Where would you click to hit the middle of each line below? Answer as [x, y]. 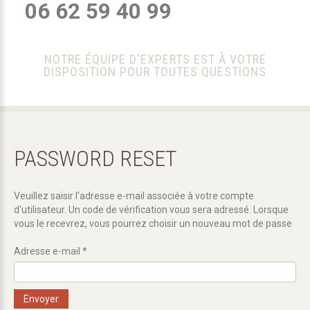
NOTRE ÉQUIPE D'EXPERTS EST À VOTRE [155, 59]
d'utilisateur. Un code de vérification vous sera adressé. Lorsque [151, 210]
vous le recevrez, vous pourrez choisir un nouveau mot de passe [153, 224]
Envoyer [41, 299]
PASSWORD [64, 158]
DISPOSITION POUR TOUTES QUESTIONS [155, 72]
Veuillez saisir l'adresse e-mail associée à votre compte [134, 196]
